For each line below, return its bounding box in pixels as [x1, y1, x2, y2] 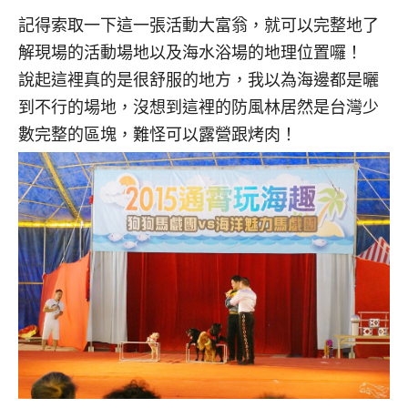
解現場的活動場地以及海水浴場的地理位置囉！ [18, 40, 362, 63]
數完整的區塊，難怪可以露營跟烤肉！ [18, 122, 297, 145]
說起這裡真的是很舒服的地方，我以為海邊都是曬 [18, 67, 379, 90]
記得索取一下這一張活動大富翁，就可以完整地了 [18, 13, 379, 36]
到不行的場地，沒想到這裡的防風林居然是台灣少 [18, 95, 379, 117]
